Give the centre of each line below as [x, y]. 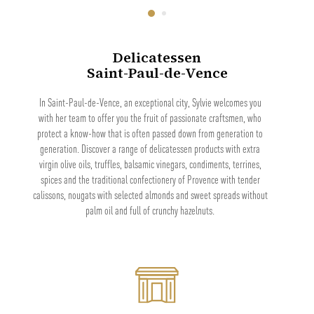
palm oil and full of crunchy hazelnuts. [150, 210]
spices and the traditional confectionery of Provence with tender [150, 179]
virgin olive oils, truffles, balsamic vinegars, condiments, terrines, [150, 164]
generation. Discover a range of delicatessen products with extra [150, 148]
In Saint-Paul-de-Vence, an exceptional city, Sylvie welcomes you [150, 102]
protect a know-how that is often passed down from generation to [150, 133]
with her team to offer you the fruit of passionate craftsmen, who [150, 117]
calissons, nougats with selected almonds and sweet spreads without [150, 194]
